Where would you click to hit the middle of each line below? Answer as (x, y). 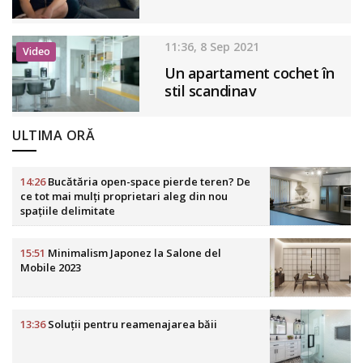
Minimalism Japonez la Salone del (133, 252)
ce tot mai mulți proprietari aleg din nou (124, 196)
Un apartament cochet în (250, 73)
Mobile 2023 (51, 267)
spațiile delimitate (68, 210)
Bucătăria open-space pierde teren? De (148, 181)
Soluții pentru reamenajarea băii (131, 324)
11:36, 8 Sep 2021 (212, 46)
